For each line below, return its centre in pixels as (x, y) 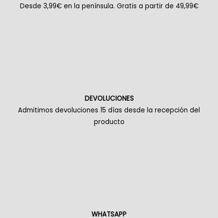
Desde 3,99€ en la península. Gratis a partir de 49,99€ (109, 6)
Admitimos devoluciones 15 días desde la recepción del (109, 110)
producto (109, 122)
